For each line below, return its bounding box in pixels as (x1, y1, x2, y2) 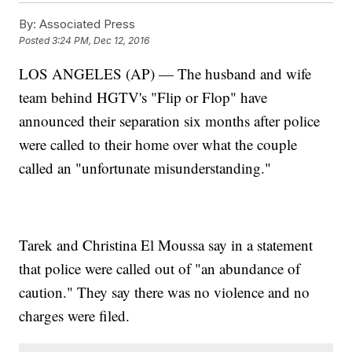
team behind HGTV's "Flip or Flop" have (19, 87, 268, 108)
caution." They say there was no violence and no (19, 282, 310, 302)
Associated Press (36, 16, 136, 32)
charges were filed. (19, 306, 130, 326)
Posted (19, 35, 53, 47)
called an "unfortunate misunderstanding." (19, 158, 272, 178)
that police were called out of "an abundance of (19, 258, 301, 279)
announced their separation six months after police (19, 111, 321, 131)
